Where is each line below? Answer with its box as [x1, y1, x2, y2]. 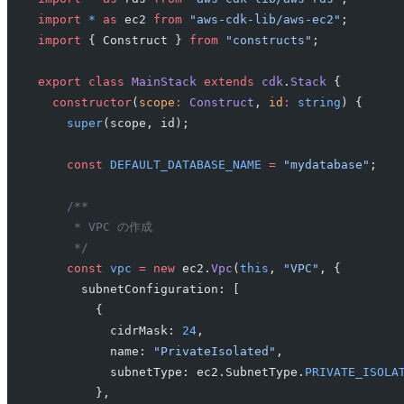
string [289, 96, 341, 110]
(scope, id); [102, 116, 189, 131]
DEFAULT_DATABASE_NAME [102, 158, 262, 172]
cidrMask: [37, 324, 182, 338]
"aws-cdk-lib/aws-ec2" [181, 13, 341, 27]
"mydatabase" [275, 158, 370, 172]
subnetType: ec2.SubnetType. [37, 365, 305, 380]
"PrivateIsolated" [152, 344, 276, 359]
